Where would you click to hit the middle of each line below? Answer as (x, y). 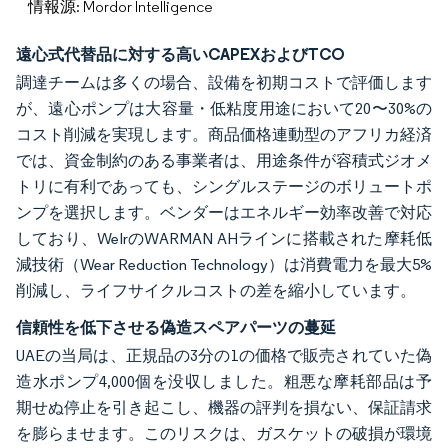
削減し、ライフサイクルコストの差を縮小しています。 (216, 290)
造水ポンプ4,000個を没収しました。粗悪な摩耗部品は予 (224, 381)
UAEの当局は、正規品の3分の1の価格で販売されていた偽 (224, 355)
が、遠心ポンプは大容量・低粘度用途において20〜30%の (224, 108)
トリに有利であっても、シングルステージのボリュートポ (224, 186)
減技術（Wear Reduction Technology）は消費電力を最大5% (224, 264)
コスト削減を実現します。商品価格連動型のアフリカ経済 (224, 134)
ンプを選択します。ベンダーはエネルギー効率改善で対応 (224, 212)
